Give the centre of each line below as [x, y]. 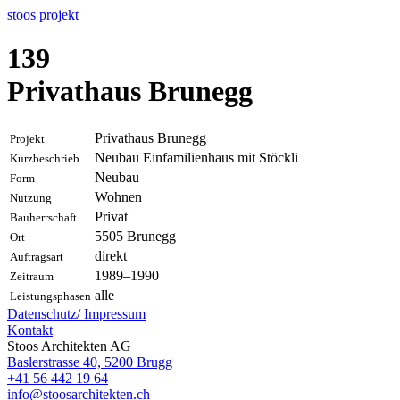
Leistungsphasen [50, 296]
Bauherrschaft [43, 217]
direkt [111, 255]
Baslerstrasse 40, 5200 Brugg [90, 362]
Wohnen [118, 196]
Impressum [115, 313]
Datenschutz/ [44, 313]
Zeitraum [32, 276]
